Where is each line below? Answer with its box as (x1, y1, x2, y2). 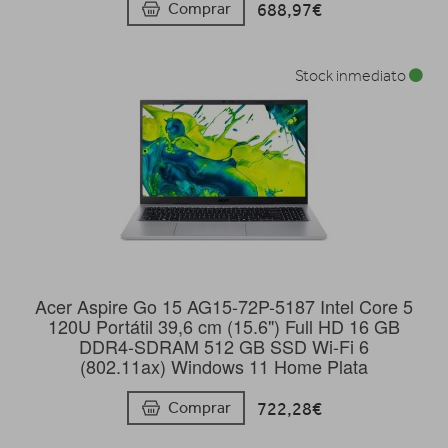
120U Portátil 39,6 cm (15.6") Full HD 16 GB (48, 313, 400, 339)
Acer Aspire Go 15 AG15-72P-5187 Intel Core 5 (35, 293, 413, 319)
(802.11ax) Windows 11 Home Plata (80, 353, 368, 379)
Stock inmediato (295, 67, 409, 85)
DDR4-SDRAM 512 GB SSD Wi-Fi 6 (79, 333, 369, 359)
